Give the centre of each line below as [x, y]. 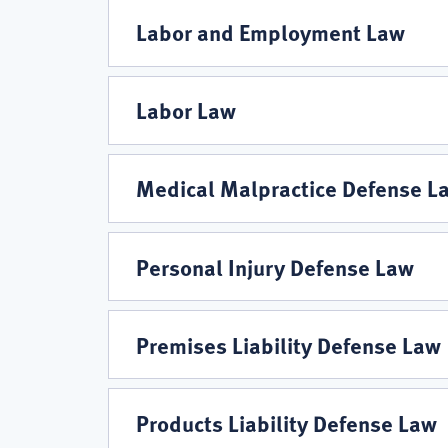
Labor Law [186, 110]
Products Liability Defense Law [286, 423]
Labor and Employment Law [270, 32]
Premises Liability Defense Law [288, 344]
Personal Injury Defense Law [275, 266]
